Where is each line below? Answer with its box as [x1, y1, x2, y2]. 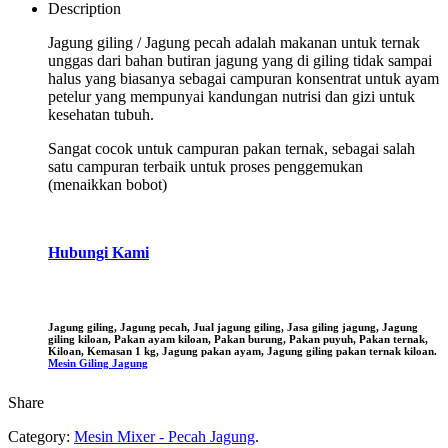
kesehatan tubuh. [48, 106, 154, 124]
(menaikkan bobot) [48, 176, 167, 194]
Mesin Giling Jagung [48, 357, 148, 370]
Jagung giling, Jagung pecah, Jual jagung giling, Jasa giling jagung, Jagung [48, 321, 418, 334]
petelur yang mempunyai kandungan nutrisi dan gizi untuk [48, 88, 415, 106]
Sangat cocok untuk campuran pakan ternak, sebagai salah [48, 140, 415, 158]
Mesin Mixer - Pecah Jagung [74, 428, 255, 446]
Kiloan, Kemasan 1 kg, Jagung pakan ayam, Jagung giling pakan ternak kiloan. [48, 345, 437, 358]
